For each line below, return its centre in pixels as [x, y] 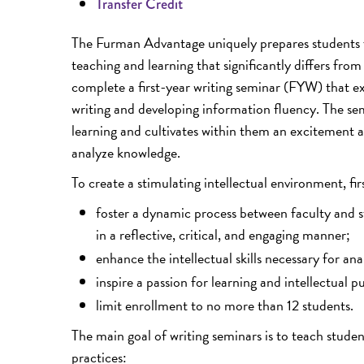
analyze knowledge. [126, 152]
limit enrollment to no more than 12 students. [225, 305]
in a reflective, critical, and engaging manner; [223, 234]
